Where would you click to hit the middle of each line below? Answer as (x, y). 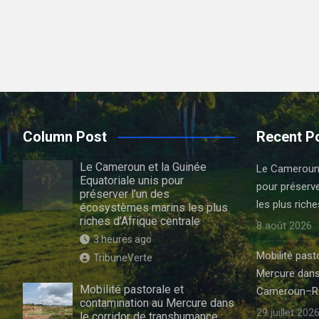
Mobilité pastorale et (132, 289)
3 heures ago (122, 239)
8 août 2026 (284, 226)
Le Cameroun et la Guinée (143, 167)
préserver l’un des (125, 194)
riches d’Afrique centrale (140, 221)
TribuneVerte (123, 258)
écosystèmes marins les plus (154, 208)
